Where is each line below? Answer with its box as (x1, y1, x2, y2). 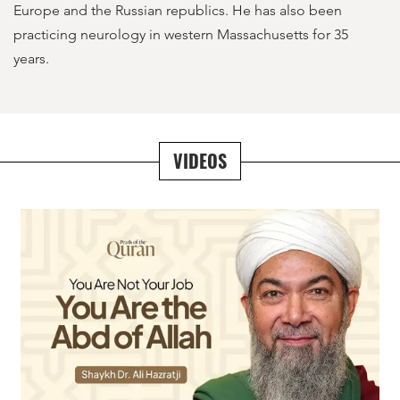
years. (13, 50, 49, 67)
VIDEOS (173, 147, 227, 174)
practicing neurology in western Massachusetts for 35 (13, 26, 348, 43)
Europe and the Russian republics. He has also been (13, 2, 342, 19)
